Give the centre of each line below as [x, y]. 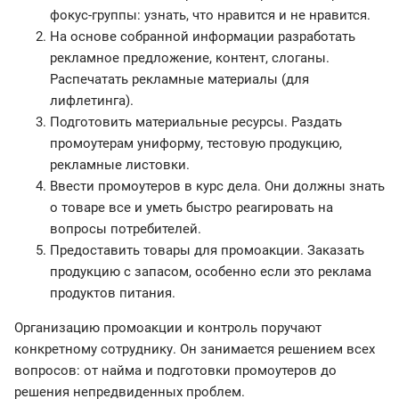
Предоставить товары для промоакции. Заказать [207, 251]
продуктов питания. [113, 293]
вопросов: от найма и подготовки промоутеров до [175, 371]
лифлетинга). [92, 101]
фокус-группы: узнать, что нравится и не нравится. [210, 16]
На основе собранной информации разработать [203, 37]
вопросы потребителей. [126, 229]
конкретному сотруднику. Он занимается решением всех [195, 350]
